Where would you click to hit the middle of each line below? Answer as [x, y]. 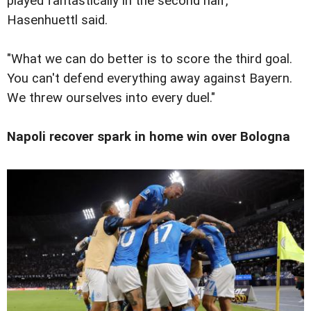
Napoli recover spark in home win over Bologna [149, 136]
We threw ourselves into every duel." [111, 98]
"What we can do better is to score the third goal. [150, 59]
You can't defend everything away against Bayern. [150, 78]
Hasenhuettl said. [57, 20]
